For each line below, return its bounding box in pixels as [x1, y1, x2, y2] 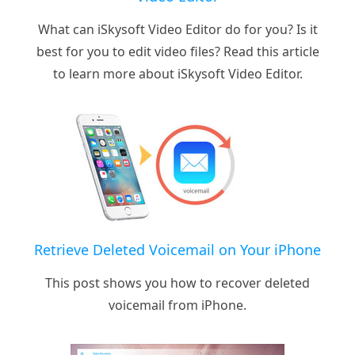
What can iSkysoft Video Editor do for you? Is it [37, 20, 318, 38]
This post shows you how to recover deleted [45, 273, 310, 292]
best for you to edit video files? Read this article [36, 42, 319, 60]
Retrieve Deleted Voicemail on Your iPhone [34, 239, 321, 259]
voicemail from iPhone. [109, 296, 246, 314]
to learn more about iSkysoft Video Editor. [52, 64, 303, 82]
